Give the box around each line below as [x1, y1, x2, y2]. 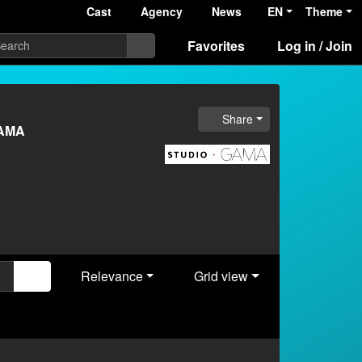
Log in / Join [277, 36, 352, 55]
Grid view [194, 267, 249, 285]
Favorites [187, 36, 245, 55]
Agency [141, 3, 183, 19]
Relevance [80, 267, 143, 285]
